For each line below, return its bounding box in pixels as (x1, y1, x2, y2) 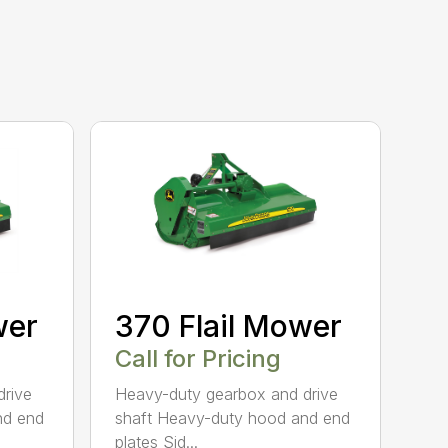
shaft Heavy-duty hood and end (115, 407, 351, 428)
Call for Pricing (115, 343, 282, 373)
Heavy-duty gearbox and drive (115, 383, 339, 404)
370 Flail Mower (115, 307, 343, 344)
